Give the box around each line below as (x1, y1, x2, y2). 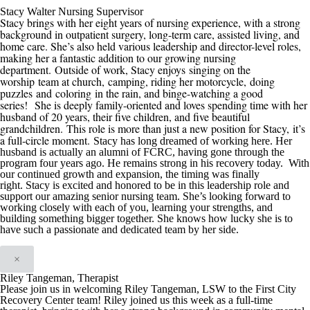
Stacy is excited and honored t (26, 179, 156, 191)
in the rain (91, 86, 138, 100)
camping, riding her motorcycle (108, 74, 244, 89)
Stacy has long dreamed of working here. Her (93, 135, 292, 147)
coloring (55, 86, 91, 100)
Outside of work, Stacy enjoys (55, 62, 189, 77)
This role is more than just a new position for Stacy (66, 121, 286, 136)
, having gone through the (172, 146, 284, 158)
